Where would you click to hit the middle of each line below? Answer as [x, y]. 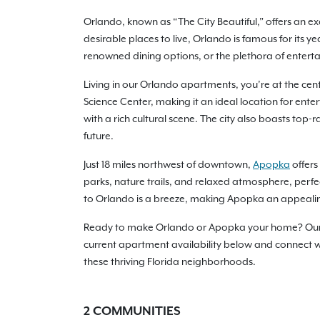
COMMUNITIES [135, 311]
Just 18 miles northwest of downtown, [168, 164]
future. [99, 136]
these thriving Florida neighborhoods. [170, 261]
